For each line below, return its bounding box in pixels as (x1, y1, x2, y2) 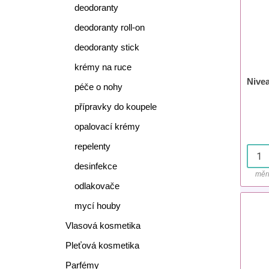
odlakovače (74, 181, 119, 191)
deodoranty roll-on (74, 22, 145, 32)
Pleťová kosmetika (65, 240, 139, 250)
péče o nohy (74, 82, 122, 92)
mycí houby (74, 201, 121, 211)
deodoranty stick (74, 42, 139, 52)
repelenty (74, 141, 110, 151)
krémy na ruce (74, 62, 131, 72)
